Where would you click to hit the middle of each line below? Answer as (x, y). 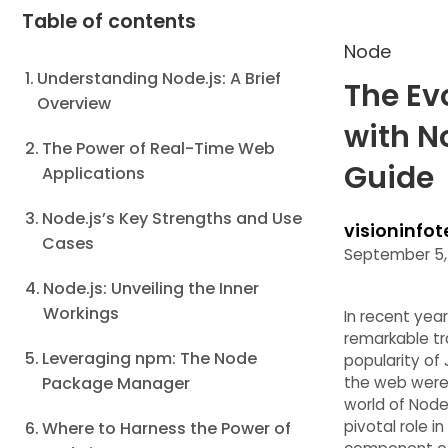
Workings (81, 313)
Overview (74, 103)
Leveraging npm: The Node (150, 358)
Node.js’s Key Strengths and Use (172, 218)
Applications (94, 173)
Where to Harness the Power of (167, 428)
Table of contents (109, 21)
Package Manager (116, 383)
